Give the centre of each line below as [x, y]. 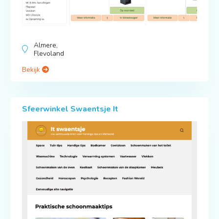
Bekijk [32, 70]
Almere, [45, 45]
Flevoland [49, 54]
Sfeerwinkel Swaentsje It [70, 109]
